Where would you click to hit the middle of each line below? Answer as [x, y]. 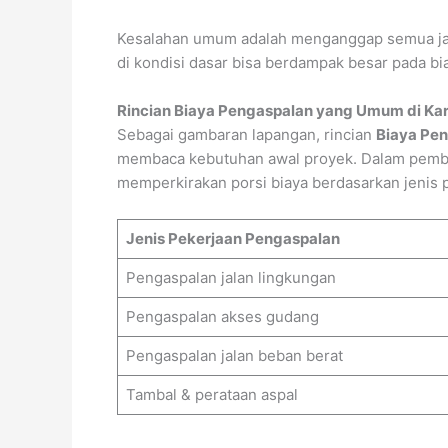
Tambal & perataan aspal [211, 394]
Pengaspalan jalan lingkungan [230, 277]
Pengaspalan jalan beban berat [234, 355]
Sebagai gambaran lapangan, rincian [246, 134]
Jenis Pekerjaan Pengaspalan [232, 238]
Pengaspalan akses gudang [222, 316]
